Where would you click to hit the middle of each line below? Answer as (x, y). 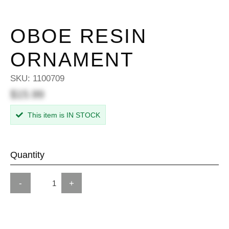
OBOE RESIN (78, 36)
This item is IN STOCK (63, 115)
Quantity (27, 155)
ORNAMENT (72, 60)
